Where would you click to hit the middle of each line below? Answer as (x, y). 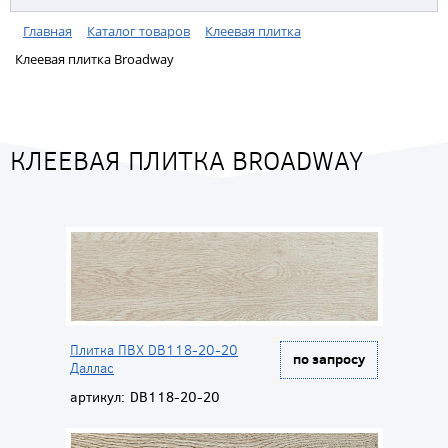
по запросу (329, 358)
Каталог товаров (138, 31)
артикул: (97, 397)
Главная (47, 31)
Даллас (92, 368)
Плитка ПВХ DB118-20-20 (154, 350)
